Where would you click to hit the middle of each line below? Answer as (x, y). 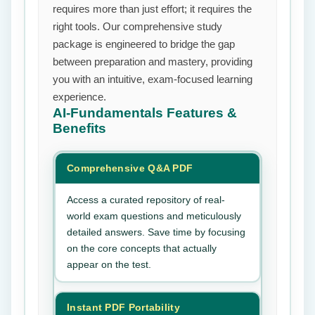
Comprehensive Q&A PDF (130, 168)
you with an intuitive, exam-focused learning (153, 79)
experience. (79, 97)
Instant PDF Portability (123, 307)
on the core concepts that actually (142, 248)
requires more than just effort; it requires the (152, 9)
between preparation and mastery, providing (153, 62)
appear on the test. (109, 264)
